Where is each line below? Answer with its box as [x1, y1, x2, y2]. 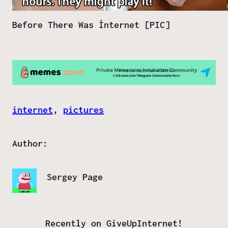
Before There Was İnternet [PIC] [12, 19, 170, 30]
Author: [12, 138, 48, 149]
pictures [63, 104, 104, 116]
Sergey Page [47, 172, 103, 183]
